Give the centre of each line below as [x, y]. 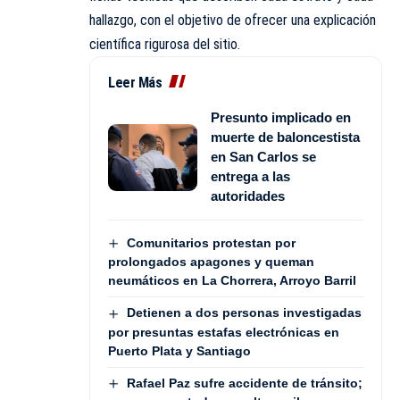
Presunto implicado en [281, 118]
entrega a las [250, 177]
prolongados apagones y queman [211, 262]
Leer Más [135, 83]
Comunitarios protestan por [211, 243]
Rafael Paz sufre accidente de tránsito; [244, 383]
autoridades [248, 196]
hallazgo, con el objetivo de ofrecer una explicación [233, 21]
